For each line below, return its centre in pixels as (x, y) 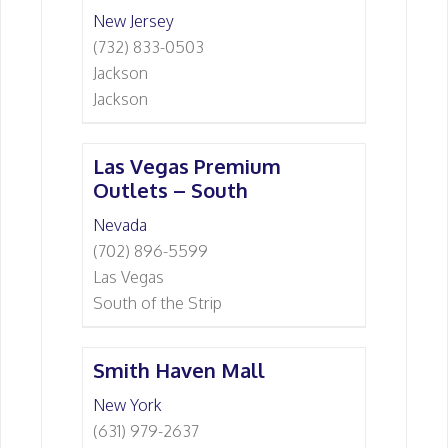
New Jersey (133, 21)
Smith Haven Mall (179, 370)
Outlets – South (170, 190)
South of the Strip (157, 303)
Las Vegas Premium (187, 166)
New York (127, 405)
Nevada (120, 225)
